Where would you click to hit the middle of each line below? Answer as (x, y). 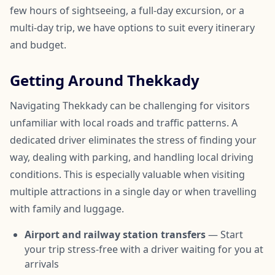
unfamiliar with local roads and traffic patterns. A (124, 122)
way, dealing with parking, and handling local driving (132, 157)
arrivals (42, 264)
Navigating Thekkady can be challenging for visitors (130, 105)
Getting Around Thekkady (105, 80)
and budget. (38, 45)
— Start (224, 234)
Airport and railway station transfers (115, 234)
